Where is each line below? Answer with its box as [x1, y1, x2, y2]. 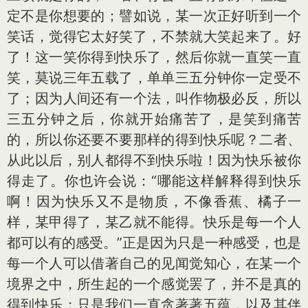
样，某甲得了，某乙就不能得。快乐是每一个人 [7, 214, 301, 230]
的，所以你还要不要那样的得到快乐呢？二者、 [7, 131, 301, 148]
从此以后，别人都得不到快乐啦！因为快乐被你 [7, 152, 301, 168]
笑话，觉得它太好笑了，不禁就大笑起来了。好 [7, 28, 301, 45]
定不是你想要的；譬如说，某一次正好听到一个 [7, 8, 301, 24]
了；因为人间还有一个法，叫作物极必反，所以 [7, 90, 301, 107]
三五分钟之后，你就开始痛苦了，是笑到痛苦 [7, 111, 301, 127]
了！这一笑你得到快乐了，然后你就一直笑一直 [7, 49, 301, 65]
